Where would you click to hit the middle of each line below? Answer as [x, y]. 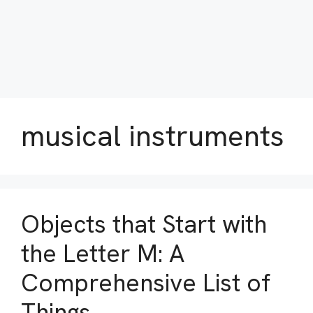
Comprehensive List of [146, 283]
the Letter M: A [103, 254]
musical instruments [153, 136]
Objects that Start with [144, 224]
